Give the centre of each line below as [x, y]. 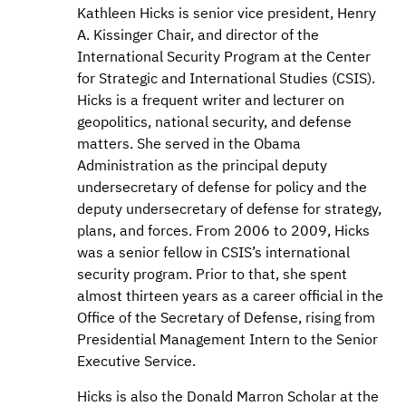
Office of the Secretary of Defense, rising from [226, 318]
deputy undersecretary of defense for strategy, [229, 209]
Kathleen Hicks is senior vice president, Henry [227, 13]
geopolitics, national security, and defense [214, 122]
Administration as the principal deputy [202, 165]
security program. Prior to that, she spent [212, 274]
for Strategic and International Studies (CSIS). [226, 78]
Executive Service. [136, 361]
